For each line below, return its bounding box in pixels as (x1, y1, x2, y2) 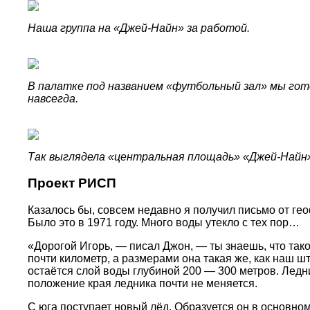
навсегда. (28, 92, 78, 104)
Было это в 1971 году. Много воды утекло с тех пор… (28, 217, 300, 229)
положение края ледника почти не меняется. (28, 277, 257, 290)
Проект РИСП (28, 176, 116, 191)
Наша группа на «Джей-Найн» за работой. (28, 21, 250, 34)
